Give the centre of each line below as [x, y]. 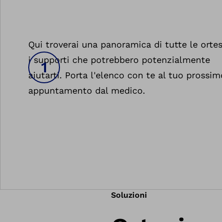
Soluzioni [129, 195]
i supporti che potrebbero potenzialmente [119, 60]
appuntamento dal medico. [87, 90]
